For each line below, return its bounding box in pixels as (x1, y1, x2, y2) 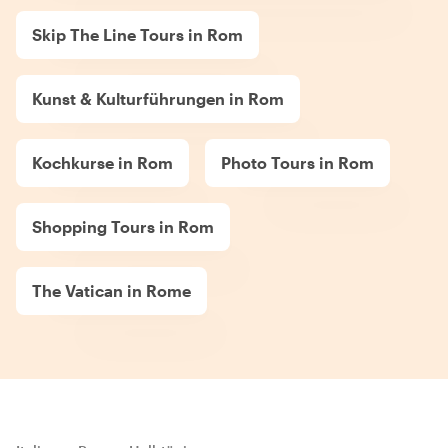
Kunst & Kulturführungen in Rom (32, 88, 284, 108)
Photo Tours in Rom (221, 152, 374, 172)
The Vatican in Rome (32, 280, 191, 300)
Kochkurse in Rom (32, 152, 173, 172)
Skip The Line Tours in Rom (32, 24, 243, 44)
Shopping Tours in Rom (32, 216, 214, 236)
